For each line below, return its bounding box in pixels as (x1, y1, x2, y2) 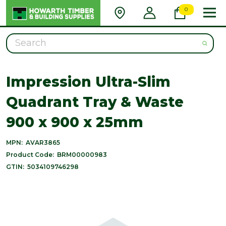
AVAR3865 (26, 138, 60, 146)
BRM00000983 (57, 150, 107, 158)
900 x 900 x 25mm (6, 113, 143, 131)
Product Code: (6, 150, 54, 158)
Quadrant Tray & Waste (6, 93, 184, 110)
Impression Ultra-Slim (6, 73, 171, 90)
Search (6, 34, 34, 44)
